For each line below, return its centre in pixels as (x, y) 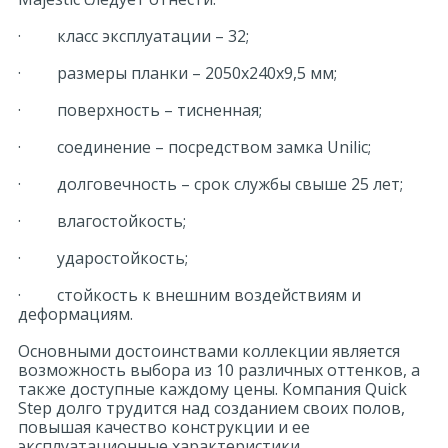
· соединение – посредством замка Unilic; (194, 147)
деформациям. (75, 314)
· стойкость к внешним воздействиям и (189, 295)
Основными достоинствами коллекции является (209, 351)
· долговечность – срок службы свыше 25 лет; (210, 184)
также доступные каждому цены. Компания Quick (212, 389)
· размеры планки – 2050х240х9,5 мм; (177, 73)
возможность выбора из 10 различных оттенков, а (219, 370)
